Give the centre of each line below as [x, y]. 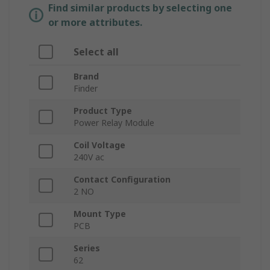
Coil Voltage [99, 145]
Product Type [103, 111]
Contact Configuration [122, 180]
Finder [86, 89]
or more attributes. [95, 23]
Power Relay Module [114, 123]
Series [87, 248]
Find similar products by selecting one [140, 8]
